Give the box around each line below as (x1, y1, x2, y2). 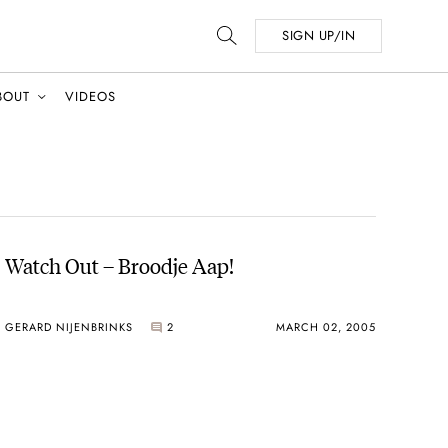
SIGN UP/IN (282, 26, 355, 45)
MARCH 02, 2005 (275, 318, 376, 335)
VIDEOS (65, 87, 116, 106)
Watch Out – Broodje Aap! (5, 250, 235, 279)
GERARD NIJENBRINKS (5, 318, 134, 335)
